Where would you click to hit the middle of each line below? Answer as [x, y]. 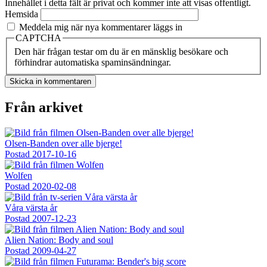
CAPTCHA [38, 38]
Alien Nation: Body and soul [59, 240]
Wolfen [18, 176]
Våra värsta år [31, 208]
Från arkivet [44, 108]
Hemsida [21, 14]
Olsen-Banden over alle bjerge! [63, 144]
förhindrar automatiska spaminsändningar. [93, 63]
